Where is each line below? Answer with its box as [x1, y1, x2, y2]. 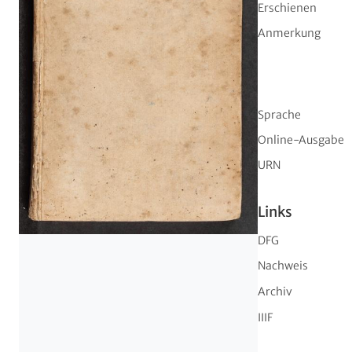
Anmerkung [258, 26, 321, 41]
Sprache [258, 108, 301, 123]
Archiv [258, 284, 292, 299]
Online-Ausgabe [258, 133, 344, 148]
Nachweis [258, 258, 308, 273]
